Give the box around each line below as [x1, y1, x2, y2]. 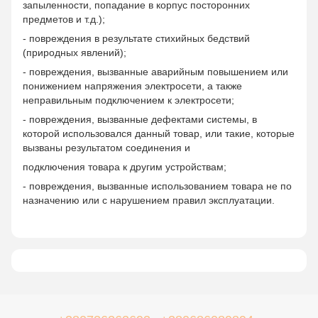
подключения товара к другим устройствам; [23, 160, 226, 172]
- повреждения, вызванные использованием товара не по [23, 180, 292, 192]
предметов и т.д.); [23, 13, 105, 25]
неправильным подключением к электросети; [23, 94, 234, 106]
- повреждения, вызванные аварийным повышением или [23, 65, 288, 77]
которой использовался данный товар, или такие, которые [23, 127, 295, 139]
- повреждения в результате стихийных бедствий [23, 32, 250, 44]
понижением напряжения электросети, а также [23, 79, 242, 92]
